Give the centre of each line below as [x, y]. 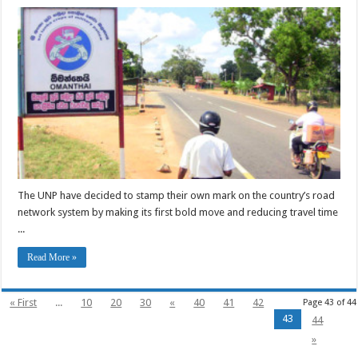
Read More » [52, 257]
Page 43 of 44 [329, 302]
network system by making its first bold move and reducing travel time [178, 212]
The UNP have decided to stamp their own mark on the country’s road [177, 195]
